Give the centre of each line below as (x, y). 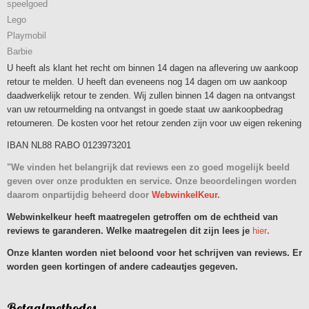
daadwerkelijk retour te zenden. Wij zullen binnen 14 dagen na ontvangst (151, 96)
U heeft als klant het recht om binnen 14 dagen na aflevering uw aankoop (152, 68)
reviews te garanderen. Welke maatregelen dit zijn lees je (130, 231)
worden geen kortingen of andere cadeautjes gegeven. (122, 267)
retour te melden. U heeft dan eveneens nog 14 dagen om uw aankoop (147, 82)
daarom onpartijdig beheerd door (79, 195)
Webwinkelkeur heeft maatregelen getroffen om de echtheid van (142, 217)
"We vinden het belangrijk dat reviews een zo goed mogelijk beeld (148, 167)
